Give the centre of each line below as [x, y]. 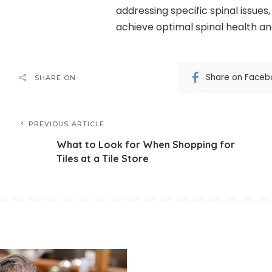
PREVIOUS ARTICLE [66, 124]
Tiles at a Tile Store [102, 158]
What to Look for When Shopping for [145, 144]
